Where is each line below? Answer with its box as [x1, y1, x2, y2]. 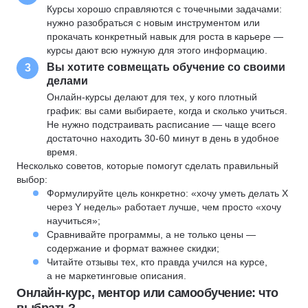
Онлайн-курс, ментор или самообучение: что [16, 286, 278, 300]
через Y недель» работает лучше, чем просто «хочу [47, 201, 281, 212]
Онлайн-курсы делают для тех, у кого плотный [47, 91, 257, 102]
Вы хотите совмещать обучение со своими [47, 60, 285, 73]
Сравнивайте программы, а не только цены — [47, 229, 256, 240]
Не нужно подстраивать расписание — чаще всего [47, 119, 276, 130]
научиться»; [47, 215, 100, 226]
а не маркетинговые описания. [47, 270, 186, 281]
